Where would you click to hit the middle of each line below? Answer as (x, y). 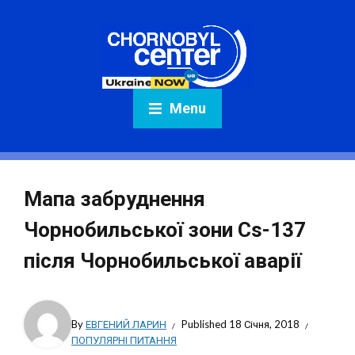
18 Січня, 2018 (264, 324)
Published (205, 324)
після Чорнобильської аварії (162, 261)
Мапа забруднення (115, 199)
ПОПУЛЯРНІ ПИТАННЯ (124, 340)
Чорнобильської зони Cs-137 (165, 230)
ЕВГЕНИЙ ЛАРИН (126, 324)
